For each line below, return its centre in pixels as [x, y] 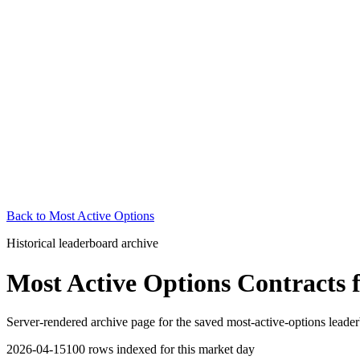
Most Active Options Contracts [176, 282]
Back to [28, 216]
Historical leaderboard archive [82, 243]
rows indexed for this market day [170, 350]
